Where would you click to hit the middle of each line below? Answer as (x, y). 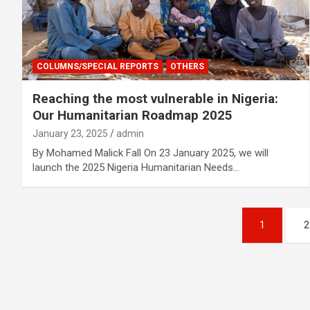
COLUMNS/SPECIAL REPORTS (98, 66)
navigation (73, 249)
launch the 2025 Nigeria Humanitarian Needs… (136, 167)
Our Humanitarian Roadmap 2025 (133, 115)
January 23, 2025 (70, 133)
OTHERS (187, 66)
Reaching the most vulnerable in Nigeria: (155, 98)
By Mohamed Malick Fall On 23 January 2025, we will (151, 153)
